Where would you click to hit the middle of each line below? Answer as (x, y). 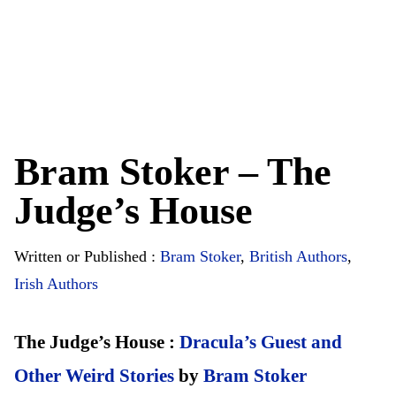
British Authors (298, 256)
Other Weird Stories (94, 376)
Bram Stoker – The (173, 172)
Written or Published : (87, 256)
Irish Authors (56, 283)
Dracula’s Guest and (261, 343)
